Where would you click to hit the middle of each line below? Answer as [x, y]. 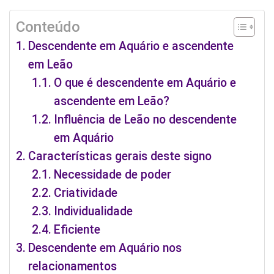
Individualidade [94, 212]
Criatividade [86, 193]
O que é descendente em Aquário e [145, 83]
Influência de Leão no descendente [146, 120]
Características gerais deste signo [120, 157]
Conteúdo [48, 27]
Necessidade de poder [113, 175]
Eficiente [77, 230]
